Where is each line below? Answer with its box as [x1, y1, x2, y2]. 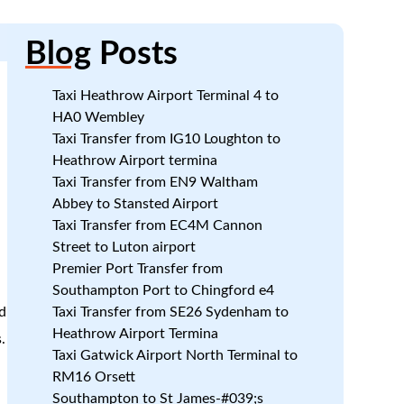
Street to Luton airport [51, 240, 196, 254]
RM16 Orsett [51, 370, 135, 384]
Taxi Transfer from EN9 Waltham [51, 175, 258, 189]
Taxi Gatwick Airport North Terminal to [51, 348, 298, 363]
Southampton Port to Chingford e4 [51, 283, 274, 298]
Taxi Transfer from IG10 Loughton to [51, 132, 280, 146]
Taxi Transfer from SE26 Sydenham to [51, 305, 289, 319]
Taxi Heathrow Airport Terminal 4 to [51, 88, 279, 103]
